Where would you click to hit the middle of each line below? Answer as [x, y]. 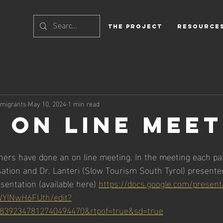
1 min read [84, 103]
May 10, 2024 [47, 103]
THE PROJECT [135, 26]
